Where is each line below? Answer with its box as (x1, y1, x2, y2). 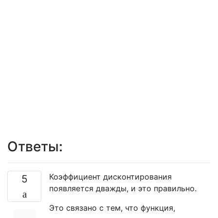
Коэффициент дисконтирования (49, 171, 172, 182)
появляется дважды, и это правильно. (49, 183, 197, 193)
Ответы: (7, 138, 63, 155)
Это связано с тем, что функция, (49, 202, 175, 213)
